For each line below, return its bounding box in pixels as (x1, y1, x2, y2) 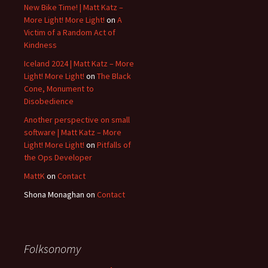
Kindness (24, 39, 57, 50)
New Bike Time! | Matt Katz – (24, 2, 123, 13)
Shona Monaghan (24, 189, 84, 200)
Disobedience (24, 96, 74, 106)
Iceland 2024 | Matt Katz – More (24, 58, 134, 69)
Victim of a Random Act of (24, 27, 115, 38)
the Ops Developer (24, 152, 92, 163)
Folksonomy (24, 241, 81, 256)
